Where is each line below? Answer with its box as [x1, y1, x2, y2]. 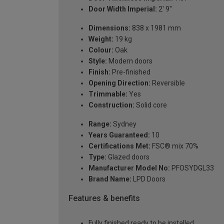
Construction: [88, 100, 134, 109]
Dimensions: [88, 23, 130, 32]
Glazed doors [106, 152, 149, 161]
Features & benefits [68, 193, 140, 203]
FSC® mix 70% [150, 141, 198, 150]
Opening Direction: [88, 78, 150, 87]
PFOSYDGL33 [170, 163, 214, 172]
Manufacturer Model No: [88, 163, 170, 172]
